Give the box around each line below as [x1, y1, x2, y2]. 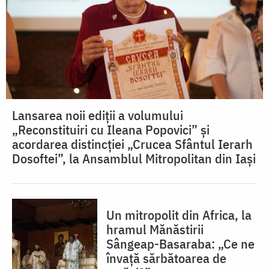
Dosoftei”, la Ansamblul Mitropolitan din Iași [12, 150, 256, 168]
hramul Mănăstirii [106, 220, 204, 238]
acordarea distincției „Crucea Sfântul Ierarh [12, 135, 253, 153]
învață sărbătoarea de [106, 249, 226, 267]
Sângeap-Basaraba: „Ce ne [106, 235, 255, 253]
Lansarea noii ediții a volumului [12, 106, 183, 124]
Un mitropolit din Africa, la [106, 206, 252, 224]
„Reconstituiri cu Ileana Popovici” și [12, 121, 210, 139]
